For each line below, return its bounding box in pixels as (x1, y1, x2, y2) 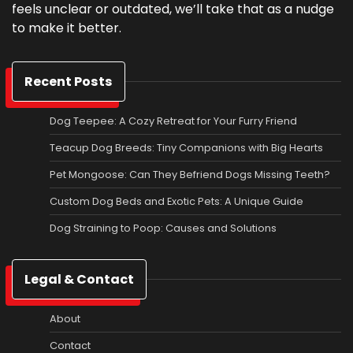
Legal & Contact (24, 269, 134, 288)
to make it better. (12, 18, 121, 37)
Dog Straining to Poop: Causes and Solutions (50, 220, 277, 236)
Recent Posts (24, 72, 113, 91)
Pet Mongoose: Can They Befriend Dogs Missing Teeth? (50, 166, 330, 182)
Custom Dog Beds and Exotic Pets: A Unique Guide (50, 193, 303, 209)
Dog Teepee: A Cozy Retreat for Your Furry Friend (50, 113, 297, 128)
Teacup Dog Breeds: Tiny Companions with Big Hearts (50, 139, 323, 155)
